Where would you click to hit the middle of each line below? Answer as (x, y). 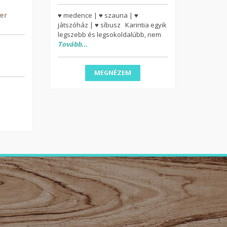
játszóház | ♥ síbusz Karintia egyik (112, 25)
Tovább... (72, 44)
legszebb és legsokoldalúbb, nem (109, 34)
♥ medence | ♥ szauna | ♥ (98, 15)
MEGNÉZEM (112, 73)
